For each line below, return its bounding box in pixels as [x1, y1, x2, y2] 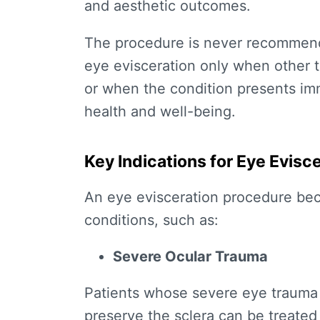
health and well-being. [84, 103, 236, 121]
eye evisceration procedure [107, 189, 292, 206]
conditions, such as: [84, 211, 219, 229]
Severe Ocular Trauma [113, 248, 268, 266]
